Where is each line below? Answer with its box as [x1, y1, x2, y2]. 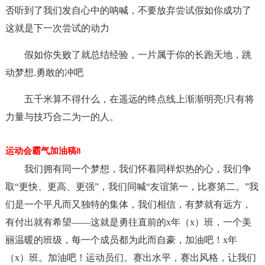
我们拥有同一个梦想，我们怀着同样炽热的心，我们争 [24, 164, 251, 174]
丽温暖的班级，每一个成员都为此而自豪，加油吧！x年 [5, 235, 237, 245]
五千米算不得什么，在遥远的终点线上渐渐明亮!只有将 [24, 94, 254, 104]
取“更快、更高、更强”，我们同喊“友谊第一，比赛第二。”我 [5, 182, 258, 192]
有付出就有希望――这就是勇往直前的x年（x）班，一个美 [5, 217, 251, 227]
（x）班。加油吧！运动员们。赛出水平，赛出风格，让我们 [5, 253, 256, 263]
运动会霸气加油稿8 [5, 146, 81, 156]
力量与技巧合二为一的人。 [5, 112, 119, 122]
